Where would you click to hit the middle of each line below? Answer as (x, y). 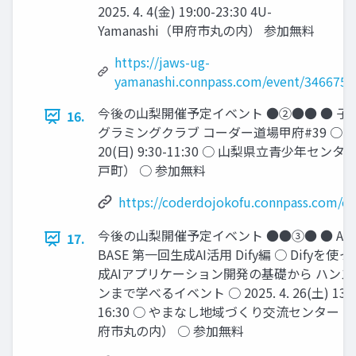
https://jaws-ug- (163, 62)
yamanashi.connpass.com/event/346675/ (234, 81)
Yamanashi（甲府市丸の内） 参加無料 (206, 31)
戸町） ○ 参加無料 (152, 170)
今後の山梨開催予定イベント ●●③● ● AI (222, 236)
